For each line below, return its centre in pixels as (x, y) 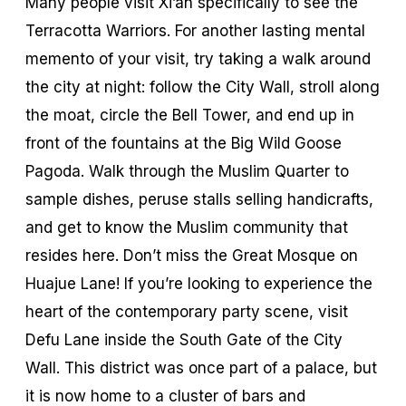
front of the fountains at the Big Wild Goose (184, 143)
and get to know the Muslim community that (187, 227)
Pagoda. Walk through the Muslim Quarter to (187, 171)
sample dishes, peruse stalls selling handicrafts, (199, 199)
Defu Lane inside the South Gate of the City (184, 339)
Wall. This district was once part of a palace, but (201, 367)
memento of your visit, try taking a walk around (198, 58)
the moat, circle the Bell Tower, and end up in (190, 115)
